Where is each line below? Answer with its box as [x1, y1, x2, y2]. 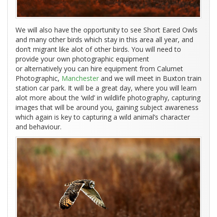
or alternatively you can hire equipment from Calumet [15, 64, 183, 74]
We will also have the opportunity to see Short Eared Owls [15, 25, 198, 35]
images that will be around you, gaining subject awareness [15, 103, 199, 112]
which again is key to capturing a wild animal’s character [15, 112, 190, 122]
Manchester [62, 74, 101, 83]
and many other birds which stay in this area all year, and [15, 35, 193, 45]
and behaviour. [15, 122, 62, 132]
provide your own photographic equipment [15, 54, 149, 64]
